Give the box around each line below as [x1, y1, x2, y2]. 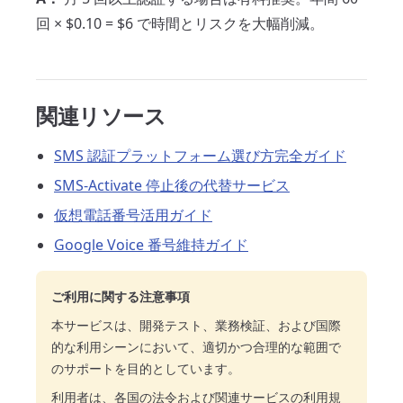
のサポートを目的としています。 [51, 360, 240, 377]
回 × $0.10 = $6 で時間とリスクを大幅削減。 [36, 13, 324, 33]
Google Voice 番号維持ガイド [54, 235, 248, 255]
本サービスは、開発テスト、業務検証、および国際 [51, 317, 341, 334]
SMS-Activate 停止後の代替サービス [54, 175, 290, 195]
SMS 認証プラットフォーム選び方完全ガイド [54, 146, 346, 166]
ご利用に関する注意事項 [51, 288, 190, 305]
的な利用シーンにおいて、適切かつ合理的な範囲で [51, 338, 341, 355]
